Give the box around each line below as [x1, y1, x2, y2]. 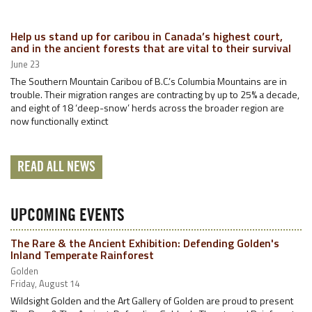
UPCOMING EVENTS [10, 207, 125, 224]
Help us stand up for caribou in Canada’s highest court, [10, 27, 283, 45]
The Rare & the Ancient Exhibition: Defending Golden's [10, 234, 279, 251]
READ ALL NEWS [17, 159, 95, 174]
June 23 [10, 56, 40, 71]
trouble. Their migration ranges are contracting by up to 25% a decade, [10, 86, 299, 102]
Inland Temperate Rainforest [10, 246, 154, 263]
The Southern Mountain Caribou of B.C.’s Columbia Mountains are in [10, 73, 287, 88]
